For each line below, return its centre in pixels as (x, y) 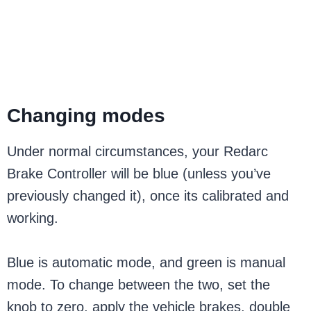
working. (33, 218)
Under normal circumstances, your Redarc (138, 151)
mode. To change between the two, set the (139, 285)
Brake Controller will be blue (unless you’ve (139, 174)
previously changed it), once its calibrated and (148, 196)
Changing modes (86, 116)
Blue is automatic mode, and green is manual (146, 262)
